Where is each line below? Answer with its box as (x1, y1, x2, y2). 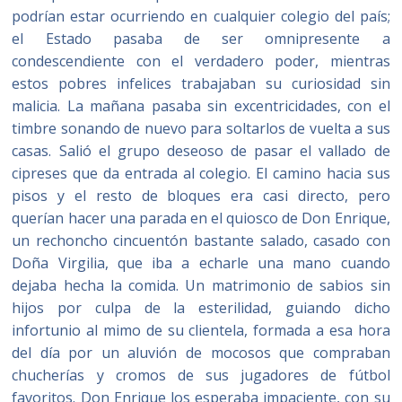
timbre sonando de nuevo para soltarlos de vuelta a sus (12, 118, 390, 138)
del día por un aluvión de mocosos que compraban (12, 343, 390, 363)
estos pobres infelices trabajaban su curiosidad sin (12, 74, 390, 93)
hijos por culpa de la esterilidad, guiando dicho (12, 298, 390, 318)
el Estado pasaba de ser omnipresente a (12, 29, 390, 48)
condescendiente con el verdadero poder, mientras (12, 51, 390, 71)
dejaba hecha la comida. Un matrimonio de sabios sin (12, 275, 390, 295)
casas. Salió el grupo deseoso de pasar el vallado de (12, 141, 390, 161)
